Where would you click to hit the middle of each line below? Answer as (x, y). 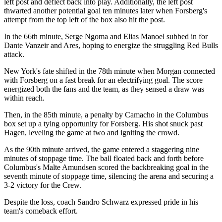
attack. (15, 54)
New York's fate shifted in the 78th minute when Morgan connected (110, 71)
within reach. (24, 98)
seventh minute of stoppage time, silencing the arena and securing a (109, 176)
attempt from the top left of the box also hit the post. (84, 19)
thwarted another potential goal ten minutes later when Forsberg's (106, 10)
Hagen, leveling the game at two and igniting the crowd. (92, 132)
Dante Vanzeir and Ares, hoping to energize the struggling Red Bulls (111, 45)
